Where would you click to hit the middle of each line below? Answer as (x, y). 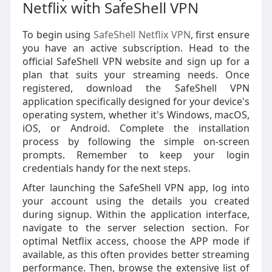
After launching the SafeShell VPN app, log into (136, 188)
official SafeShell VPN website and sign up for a (136, 61)
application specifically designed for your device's (136, 101)
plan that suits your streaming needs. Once (136, 75)
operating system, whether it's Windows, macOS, (136, 115)
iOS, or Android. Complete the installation (136, 128)
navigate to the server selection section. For (136, 228)
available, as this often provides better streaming (136, 254)
